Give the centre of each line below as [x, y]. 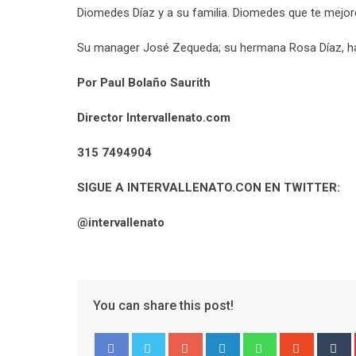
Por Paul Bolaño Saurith [144, 83]
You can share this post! [163, 306]
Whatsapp [300, 342]
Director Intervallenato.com [154, 118]
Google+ [222, 342]
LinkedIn [259, 342]
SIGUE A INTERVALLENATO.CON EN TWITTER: [209, 188]
